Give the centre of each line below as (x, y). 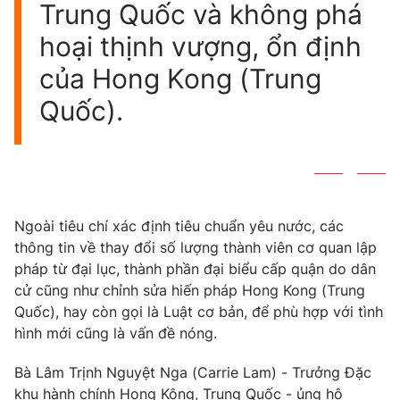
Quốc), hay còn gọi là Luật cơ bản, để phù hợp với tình (199, 311)
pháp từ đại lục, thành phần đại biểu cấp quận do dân (195, 268)
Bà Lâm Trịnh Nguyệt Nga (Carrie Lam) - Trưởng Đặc (193, 372)
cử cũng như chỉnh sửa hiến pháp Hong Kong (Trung (190, 290)
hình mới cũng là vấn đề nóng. (116, 333)
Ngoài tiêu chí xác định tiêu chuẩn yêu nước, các (179, 225)
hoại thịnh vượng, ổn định (200, 46)
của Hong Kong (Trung (180, 78)
